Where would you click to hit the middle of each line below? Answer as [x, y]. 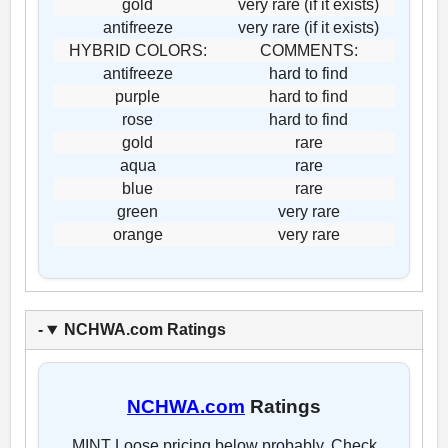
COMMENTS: [308, 51]
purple [137, 97]
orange [137, 235]
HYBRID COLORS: [137, 51]
